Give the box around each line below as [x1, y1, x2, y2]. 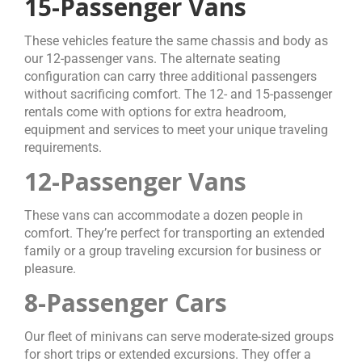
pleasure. [24, 261, 76, 276]
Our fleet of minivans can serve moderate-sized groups [24, 329, 334, 344]
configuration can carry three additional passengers [24, 69, 317, 84]
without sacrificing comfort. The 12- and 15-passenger [24, 86, 332, 102]
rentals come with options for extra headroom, [24, 104, 286, 120]
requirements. [24, 140, 102, 155]
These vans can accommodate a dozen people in [24, 208, 303, 223]
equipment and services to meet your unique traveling [24, 122, 328, 137]
